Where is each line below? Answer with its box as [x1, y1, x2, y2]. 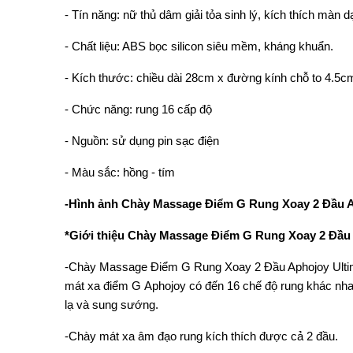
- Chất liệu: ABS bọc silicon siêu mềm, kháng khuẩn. [65, 39, 333, 53]
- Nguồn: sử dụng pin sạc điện [65, 134, 219, 147]
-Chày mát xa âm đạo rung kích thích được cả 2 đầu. [65, 329, 338, 343]
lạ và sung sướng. [65, 298, 158, 311]
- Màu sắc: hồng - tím [65, 165, 175, 179]
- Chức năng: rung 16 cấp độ [65, 102, 212, 116]
